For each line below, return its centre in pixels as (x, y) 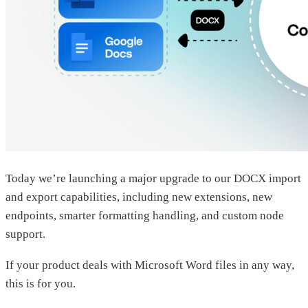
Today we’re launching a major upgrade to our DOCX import (153, 178)
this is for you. (41, 283)
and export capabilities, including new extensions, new (139, 197)
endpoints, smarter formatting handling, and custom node (145, 215)
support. (25, 234)
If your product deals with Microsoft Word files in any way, (150, 265)
